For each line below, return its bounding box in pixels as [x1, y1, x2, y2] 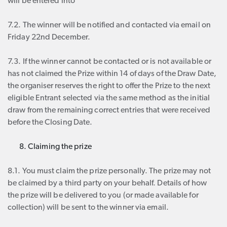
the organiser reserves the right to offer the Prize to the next [8, 82, 211, 90]
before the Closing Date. [8, 119, 93, 127]
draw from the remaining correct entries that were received [8, 106, 210, 115]
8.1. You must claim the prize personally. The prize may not [8, 167, 211, 175]
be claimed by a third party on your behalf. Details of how [8, 179, 207, 187]
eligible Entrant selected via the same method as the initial [8, 94, 210, 102]
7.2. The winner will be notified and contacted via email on [8, 21, 211, 29]
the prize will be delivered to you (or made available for [8, 192, 199, 200]
